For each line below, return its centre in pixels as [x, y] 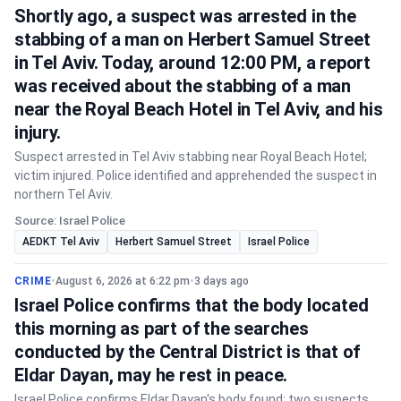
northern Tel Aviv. [64, 194]
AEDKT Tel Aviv [61, 242]
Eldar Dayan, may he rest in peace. [151, 375]
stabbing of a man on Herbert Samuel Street [192, 39]
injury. [38, 132]
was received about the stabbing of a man [183, 86]
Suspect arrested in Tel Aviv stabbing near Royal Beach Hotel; [191, 157]
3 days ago [222, 281]
